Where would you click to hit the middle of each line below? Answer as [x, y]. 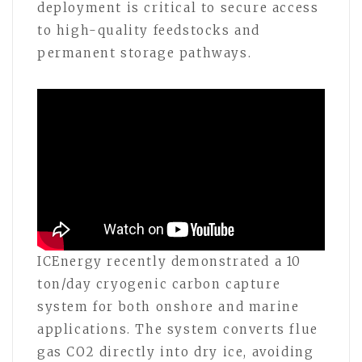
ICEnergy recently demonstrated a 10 [170, 262]
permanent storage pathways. [145, 53]
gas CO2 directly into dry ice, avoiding [176, 352]
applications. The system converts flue [178, 330]
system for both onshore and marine [168, 307]
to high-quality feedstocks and [149, 30]
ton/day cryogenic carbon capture [159, 284]
